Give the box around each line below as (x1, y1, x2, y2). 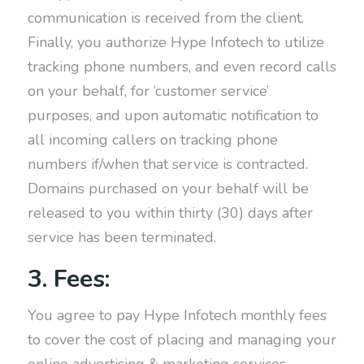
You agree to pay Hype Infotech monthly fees (27, 305, 327, 325)
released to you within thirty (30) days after (27, 203, 313, 223)
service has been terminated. (27, 227, 216, 247)
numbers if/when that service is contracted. (27, 154, 308, 174)
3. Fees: (27, 262, 110, 296)
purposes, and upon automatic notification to (27, 106, 318, 125)
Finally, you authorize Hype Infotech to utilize (27, 32, 324, 52)
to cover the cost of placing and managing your (27, 330, 336, 349)
